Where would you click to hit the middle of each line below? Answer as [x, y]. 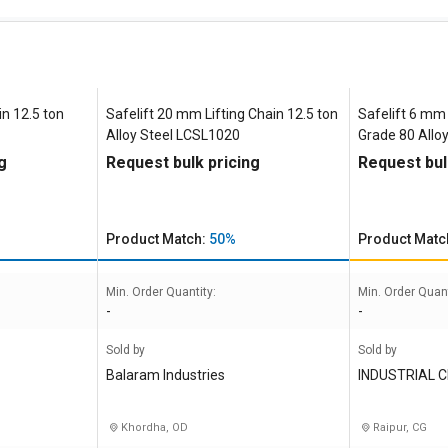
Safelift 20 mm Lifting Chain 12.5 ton [221, 114]
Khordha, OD [152, 427]
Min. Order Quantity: [160, 292]
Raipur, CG [399, 427]
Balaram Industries [165, 375]
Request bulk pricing [182, 162]
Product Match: [157, 239]
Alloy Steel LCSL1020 [172, 135]
